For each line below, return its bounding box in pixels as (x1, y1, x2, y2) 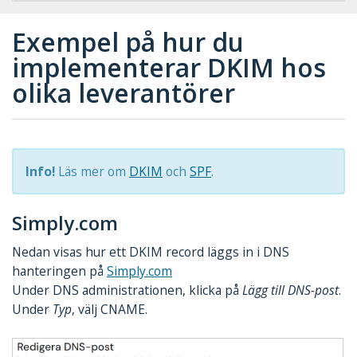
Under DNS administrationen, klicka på (12, 281, 242, 300)
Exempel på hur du (12, 25, 244, 59)
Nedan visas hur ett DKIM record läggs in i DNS (12, 243, 289, 261)
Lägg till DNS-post (242, 281, 339, 300)
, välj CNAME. (72, 300, 147, 319)
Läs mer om (55, 163, 129, 181)
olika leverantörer (12, 76, 235, 110)
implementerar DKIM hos (12, 50, 326, 84)
